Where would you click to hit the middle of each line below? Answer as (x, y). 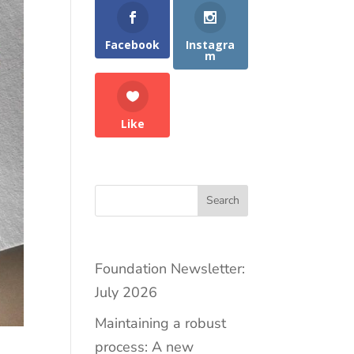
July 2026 (126, 292)
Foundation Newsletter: (170, 268)
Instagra (211, 44)
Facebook (133, 44)
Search (222, 201)
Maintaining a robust (161, 323)
